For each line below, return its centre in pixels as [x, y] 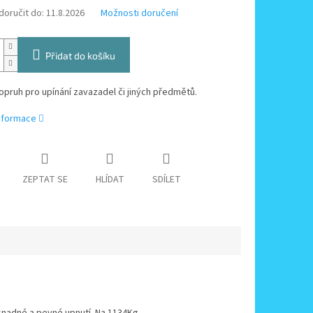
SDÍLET [166, 180]
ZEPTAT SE [45, 180]
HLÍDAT [110, 180]
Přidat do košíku [80, 56]
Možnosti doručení [139, 14]
